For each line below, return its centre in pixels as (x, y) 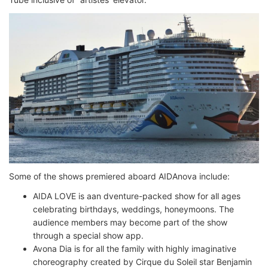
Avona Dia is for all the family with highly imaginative (135, 248)
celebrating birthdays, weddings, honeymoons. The (133, 209)
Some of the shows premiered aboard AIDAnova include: (119, 176)
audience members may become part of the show (130, 222)
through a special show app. (88, 235)
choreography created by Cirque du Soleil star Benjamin (142, 261)
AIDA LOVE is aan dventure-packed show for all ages (137, 196)
